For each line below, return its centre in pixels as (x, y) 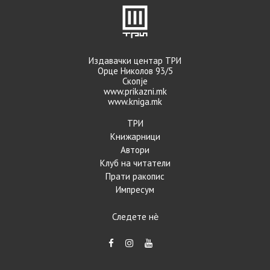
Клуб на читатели (135, 163)
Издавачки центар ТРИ (135, 61)
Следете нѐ (135, 217)
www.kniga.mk (135, 102)
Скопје (135, 81)
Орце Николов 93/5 (135, 71)
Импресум (135, 190)
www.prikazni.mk (135, 92)
